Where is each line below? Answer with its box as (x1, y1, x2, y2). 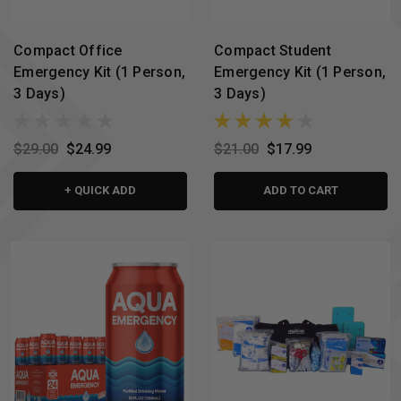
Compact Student (214, 42, 331, 60)
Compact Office (13, 42, 123, 60)
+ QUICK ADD (64, 183, 136, 197)
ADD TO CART (263, 183, 338, 197)
